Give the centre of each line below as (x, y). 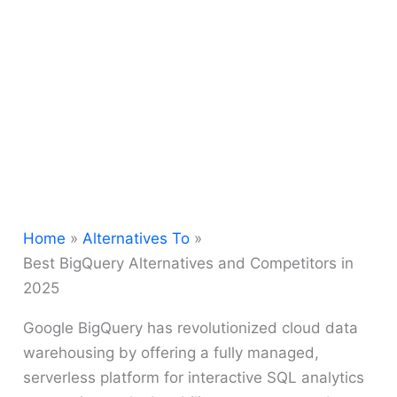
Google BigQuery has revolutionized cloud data (191, 328)
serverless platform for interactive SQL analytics (194, 378)
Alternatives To (136, 239)
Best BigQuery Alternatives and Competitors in (189, 264)
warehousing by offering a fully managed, (171, 353)
